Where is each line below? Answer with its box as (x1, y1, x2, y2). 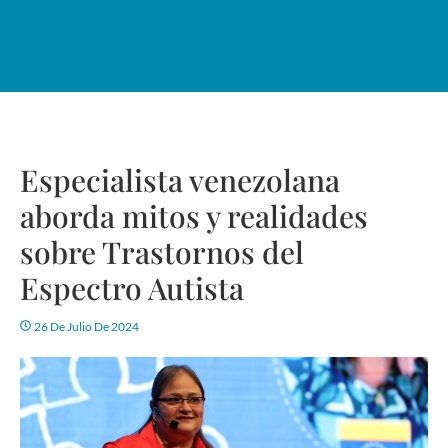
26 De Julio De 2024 (34, 319, 139, 335)
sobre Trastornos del (20, 232, 304, 273)
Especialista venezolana (20, 160, 340, 201)
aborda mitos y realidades (20, 196, 368, 237)
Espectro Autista (20, 268, 244, 309)
